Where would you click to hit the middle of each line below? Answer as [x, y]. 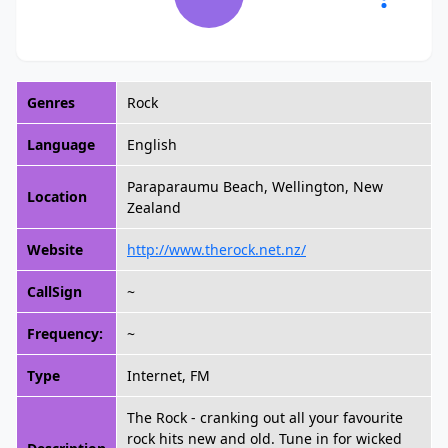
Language [61, 144]
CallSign [54, 291]
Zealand [154, 207]
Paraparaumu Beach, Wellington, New [255, 186]
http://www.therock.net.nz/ [216, 249]
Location [57, 196]
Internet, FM [168, 375]
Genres [51, 102]
